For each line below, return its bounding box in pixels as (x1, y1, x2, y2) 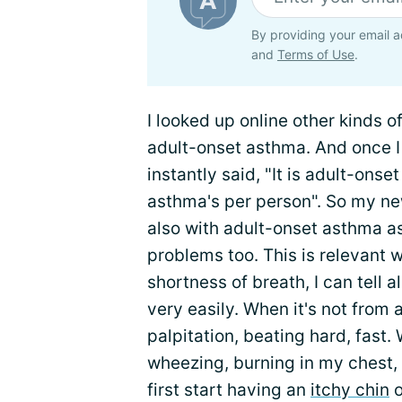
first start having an (147, 380, 310, 400)
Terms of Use (277, 47, 354, 62)
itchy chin (310, 380, 389, 400)
